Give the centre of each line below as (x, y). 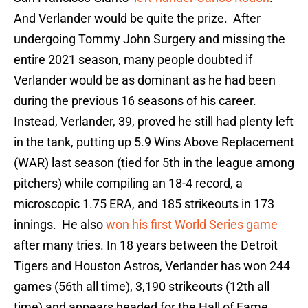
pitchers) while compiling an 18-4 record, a (128, 184)
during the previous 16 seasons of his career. (136, 101)
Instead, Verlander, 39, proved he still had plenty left (154, 122)
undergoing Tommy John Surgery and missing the (150, 39)
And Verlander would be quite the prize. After (137, 19)
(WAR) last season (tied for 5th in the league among (154, 163)
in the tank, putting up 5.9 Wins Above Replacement (154, 142)
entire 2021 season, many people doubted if (133, 60)
